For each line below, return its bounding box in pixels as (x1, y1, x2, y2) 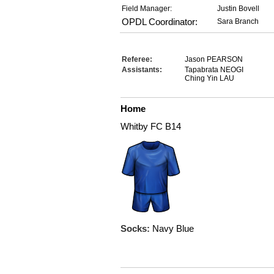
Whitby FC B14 (120, 121, 181, 131)
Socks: (120, 223, 152, 234)
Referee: (122, 55, 152, 64)
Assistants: (122, 65, 162, 74)
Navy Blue (152, 223, 194, 234)
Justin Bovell (217, 4, 259, 13)
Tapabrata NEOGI (185, 65, 243, 74)
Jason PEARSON (185, 55, 243, 64)
